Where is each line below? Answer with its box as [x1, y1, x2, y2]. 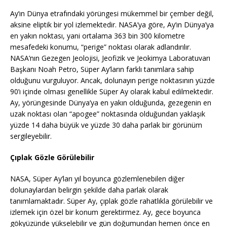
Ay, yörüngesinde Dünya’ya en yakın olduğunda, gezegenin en [10, 98, 211, 108]
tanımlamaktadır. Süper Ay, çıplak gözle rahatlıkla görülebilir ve [10, 196, 213, 206]
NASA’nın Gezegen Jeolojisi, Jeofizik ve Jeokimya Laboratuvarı [10, 53, 210, 63]
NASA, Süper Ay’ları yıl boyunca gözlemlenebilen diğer [10, 174, 184, 184]
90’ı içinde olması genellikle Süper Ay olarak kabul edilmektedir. [10, 87, 213, 97]
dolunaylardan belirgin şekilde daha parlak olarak [10, 185, 168, 195]
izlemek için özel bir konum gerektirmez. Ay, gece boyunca [10, 207, 201, 217]
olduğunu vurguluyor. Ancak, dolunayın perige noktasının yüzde [10, 75, 215, 86]
